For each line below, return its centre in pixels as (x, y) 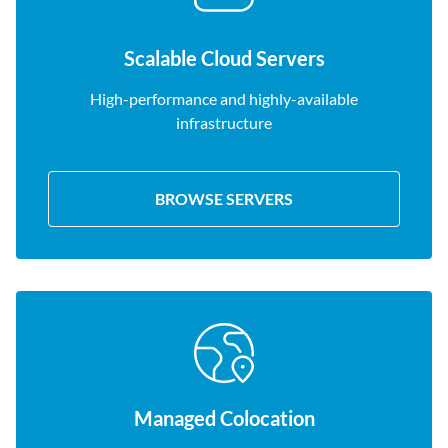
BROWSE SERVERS (224, 198)
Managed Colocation (224, 418)
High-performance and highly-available (224, 98)
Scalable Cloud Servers (224, 58)
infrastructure (224, 122)
